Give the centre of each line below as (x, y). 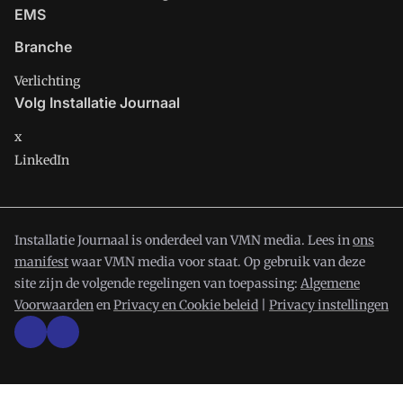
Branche (43, 46)
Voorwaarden (54, 304)
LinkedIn (42, 160)
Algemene (330, 283)
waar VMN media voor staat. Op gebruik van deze (217, 261)
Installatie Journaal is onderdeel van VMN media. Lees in (184, 240)
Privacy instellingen (329, 304)
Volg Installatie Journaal (97, 102)
